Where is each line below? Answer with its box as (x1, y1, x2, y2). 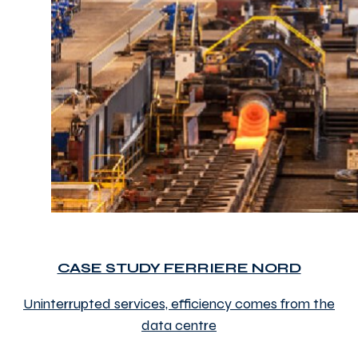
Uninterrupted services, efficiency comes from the (23, 295, 335, 313)
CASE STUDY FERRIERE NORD (57, 259, 301, 277)
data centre (141, 316, 217, 335)
